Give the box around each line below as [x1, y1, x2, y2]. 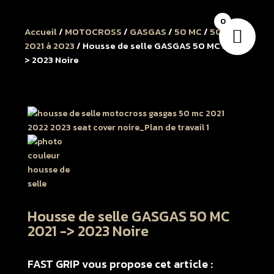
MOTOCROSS [65, 24, 122, 39]
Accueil [24, 24, 57, 39]
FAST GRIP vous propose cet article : [27, 256, 213, 272]
